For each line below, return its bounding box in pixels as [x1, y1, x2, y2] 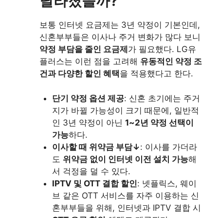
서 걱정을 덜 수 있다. [52, 166, 130, 176]
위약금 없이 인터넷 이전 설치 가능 [62, 154, 188, 164]
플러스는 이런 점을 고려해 [39, 56, 140, 67]
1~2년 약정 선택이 [125, 117, 194, 127]
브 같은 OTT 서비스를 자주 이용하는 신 [52, 190, 199, 200]
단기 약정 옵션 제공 [52, 93, 124, 103]
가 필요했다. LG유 [128, 44, 196, 54]
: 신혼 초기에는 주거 [124, 93, 200, 103]
